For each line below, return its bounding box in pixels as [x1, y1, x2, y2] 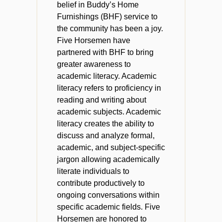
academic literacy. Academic [57, 72, 157, 80]
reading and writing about [57, 96, 146, 104]
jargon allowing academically [57, 155, 160, 164]
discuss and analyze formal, [57, 131, 155, 140]
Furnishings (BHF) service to [57, 12, 158, 21]
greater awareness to [57, 60, 131, 68]
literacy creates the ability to [57, 119, 154, 128]
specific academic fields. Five [57, 203, 160, 211]
